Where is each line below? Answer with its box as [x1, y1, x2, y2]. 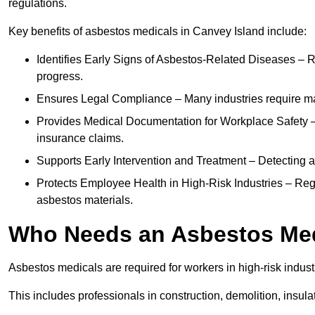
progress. [37, 70, 83, 83]
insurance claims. [37, 132, 124, 145]
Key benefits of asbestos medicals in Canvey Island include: [8, 25, 307, 38]
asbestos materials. [37, 194, 133, 207]
